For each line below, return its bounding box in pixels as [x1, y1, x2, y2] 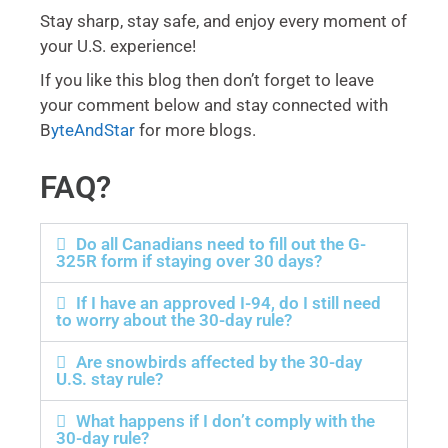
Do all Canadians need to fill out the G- [76, 234, 367, 255]
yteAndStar [51, 120, 135, 141]
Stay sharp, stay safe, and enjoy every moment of [40, 11, 407, 32]
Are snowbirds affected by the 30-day [76, 352, 363, 373]
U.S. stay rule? [56, 369, 163, 390]
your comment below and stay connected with [40, 95, 388, 116]
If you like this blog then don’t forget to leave [40, 70, 374, 91]
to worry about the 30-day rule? [56, 310, 292, 331]
